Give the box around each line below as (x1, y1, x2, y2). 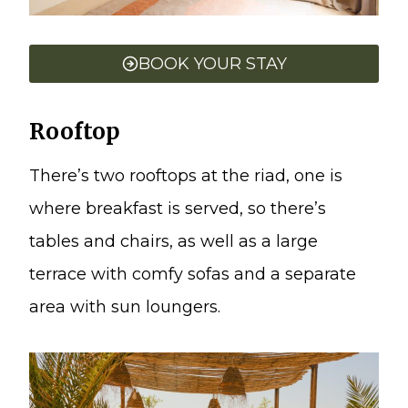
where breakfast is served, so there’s (29, 199, 326, 219)
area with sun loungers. (29, 297, 220, 317)
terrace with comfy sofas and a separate (29, 264, 356, 284)
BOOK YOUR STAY (138, 53, 287, 74)
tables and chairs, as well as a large (29, 231, 318, 251)
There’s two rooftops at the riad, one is (29, 166, 342, 186)
